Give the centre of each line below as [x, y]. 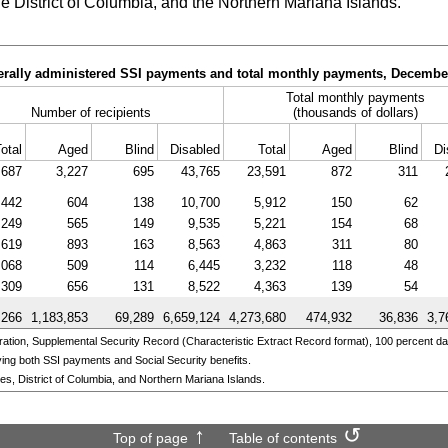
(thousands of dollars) [355, 113]
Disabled [194, 150]
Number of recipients [91, 113]
